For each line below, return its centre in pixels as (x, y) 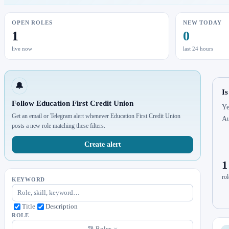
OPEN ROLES (32, 23)
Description (62, 207)
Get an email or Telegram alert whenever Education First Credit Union (96, 116)
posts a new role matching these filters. (59, 126)
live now (22, 49)
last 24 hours (198, 49)
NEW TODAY (202, 23)
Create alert (102, 145)
